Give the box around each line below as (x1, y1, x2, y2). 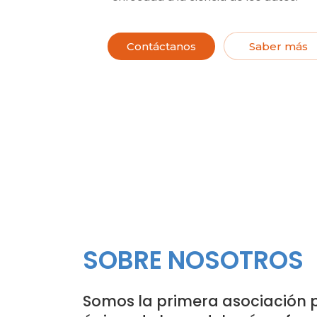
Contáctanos (127, 40, 196, 53)
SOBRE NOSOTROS (83, 243, 304, 277)
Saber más (248, 40, 308, 53)
